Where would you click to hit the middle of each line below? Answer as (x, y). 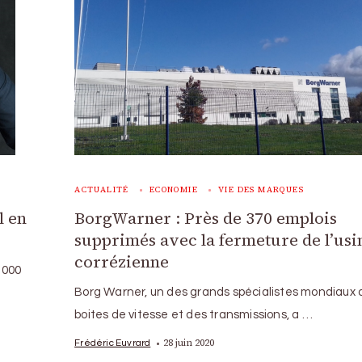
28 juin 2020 (189, 343)
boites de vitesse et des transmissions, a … (194, 315)
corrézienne (122, 262)
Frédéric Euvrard (113, 343)
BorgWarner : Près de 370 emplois (206, 218)
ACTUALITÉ (102, 189)
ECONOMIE (173, 189)
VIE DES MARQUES (261, 189)
